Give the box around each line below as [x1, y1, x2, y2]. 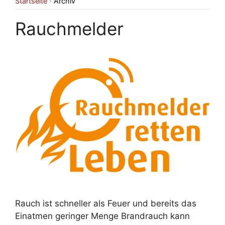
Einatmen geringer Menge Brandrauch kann [15, 211, 190, 221]
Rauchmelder [15, 18, 124, 39]
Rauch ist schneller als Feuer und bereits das [15, 198, 196, 209]
